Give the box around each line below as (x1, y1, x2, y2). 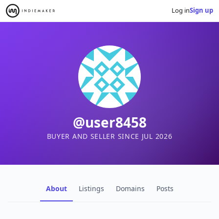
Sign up (190, 6, 213, 15)
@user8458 (72, 112, 147, 131)
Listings (78, 183, 104, 193)
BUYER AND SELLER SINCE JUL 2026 (46, 131, 173, 141)
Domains (115, 183, 145, 193)
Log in (172, 6, 190, 15)
